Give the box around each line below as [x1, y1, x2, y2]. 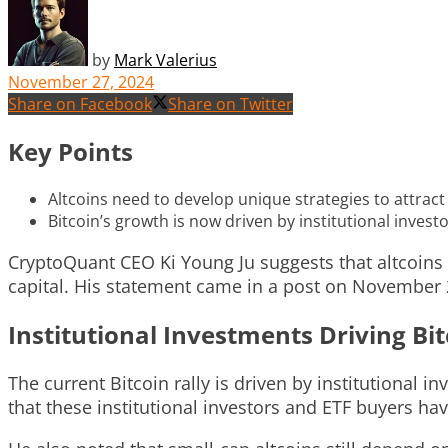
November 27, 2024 [8, 70, 154, 93]
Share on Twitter [168, 92, 293, 115]
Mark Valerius [114, 48, 217, 71]
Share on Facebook [8, 92, 152, 115]
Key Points [8, 134, 133, 168]
